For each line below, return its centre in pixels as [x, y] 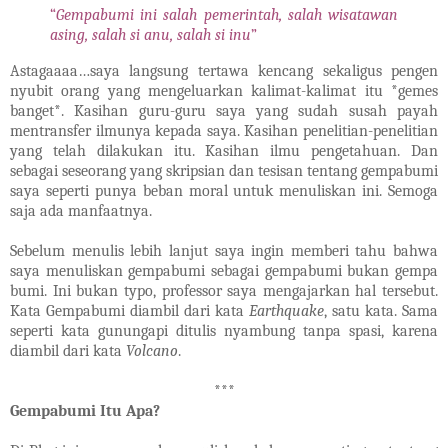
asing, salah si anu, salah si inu [150, 35]
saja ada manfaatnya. [81, 211]
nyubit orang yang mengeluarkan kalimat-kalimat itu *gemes [224, 91]
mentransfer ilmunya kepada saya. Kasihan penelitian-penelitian [224, 131]
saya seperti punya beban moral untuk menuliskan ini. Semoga [224, 191]
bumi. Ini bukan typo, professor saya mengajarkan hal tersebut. [224, 291]
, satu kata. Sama [381, 311]
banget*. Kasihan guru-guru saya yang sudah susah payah [224, 111]
